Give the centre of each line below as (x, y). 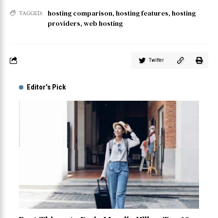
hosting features (142, 13)
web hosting (103, 23)
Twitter (156, 60)
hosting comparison (80, 13)
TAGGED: (31, 13)
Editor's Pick (46, 87)
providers (64, 23)
